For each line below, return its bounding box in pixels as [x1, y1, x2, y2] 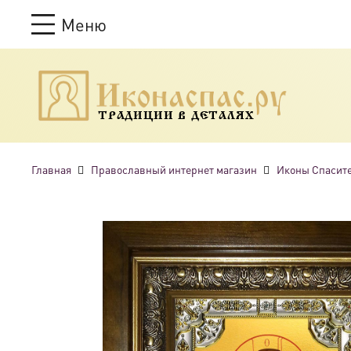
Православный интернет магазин [90, 162, 257, 176]
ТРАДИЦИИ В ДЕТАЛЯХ [98, 110, 255, 122]
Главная [31, 162, 71, 176]
